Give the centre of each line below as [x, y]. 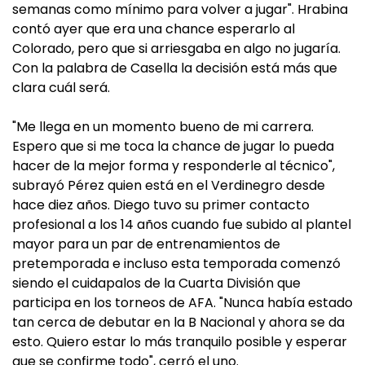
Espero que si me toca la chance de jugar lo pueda [173, 146]
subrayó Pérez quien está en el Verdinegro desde [169, 185]
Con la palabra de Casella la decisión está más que [175, 68]
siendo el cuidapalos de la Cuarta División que [156, 283]
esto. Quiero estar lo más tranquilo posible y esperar [180, 342]
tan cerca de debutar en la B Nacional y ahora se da [178, 322]
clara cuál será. [61, 88]
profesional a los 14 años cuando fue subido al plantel [182, 224]
